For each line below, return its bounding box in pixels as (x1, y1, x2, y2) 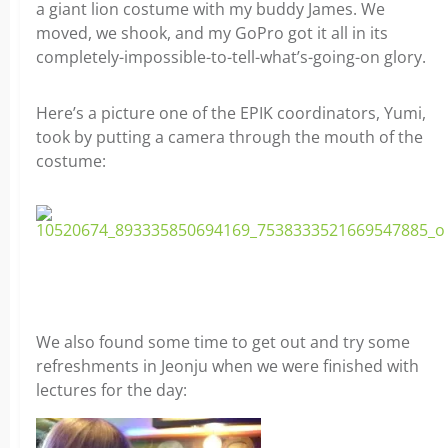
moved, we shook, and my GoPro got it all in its (36, 22, 388, 44)
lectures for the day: (36, 379, 187, 401)
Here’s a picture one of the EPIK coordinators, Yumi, (36, 102, 426, 124)
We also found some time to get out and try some (36, 331, 410, 353)
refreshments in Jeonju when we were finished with (36, 355, 419, 377)
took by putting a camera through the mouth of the (36, 126, 423, 148)
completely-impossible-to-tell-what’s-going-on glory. (36, 46, 426, 68)
